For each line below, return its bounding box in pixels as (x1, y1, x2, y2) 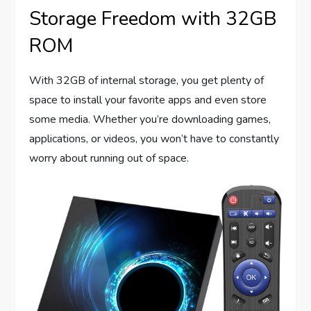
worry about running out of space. (29, 150, 190, 166)
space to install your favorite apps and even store (29, 92, 267, 108)
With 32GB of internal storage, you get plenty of (29, 72, 264, 88)
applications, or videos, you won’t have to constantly (29, 131, 280, 146)
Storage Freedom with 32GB (29, 5, 278, 32)
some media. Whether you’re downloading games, (29, 111, 271, 127)
